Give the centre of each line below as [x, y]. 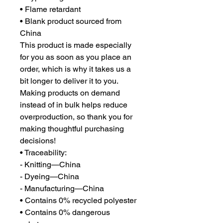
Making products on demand [70, 93]
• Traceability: [43, 153]
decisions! [38, 141]
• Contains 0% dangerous [65, 213]
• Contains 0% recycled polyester [78, 201]
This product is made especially [76, 45]
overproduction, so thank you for [76, 117]
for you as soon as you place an [76, 57]
